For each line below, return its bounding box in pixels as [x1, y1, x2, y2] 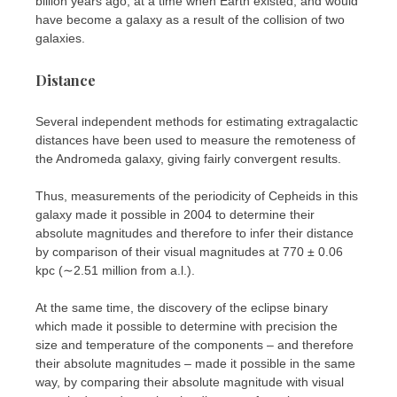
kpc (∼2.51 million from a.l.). [35, 263, 195, 278]
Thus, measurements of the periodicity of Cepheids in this [35, 189, 358, 204]
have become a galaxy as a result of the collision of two [35, 12, 345, 27]
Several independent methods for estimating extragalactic [35, 114, 358, 129]
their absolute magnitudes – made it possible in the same [35, 356, 355, 371]
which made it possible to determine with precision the [35, 319, 338, 334]
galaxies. [35, 31, 85, 45]
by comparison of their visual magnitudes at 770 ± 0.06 [35, 245, 343, 260]
